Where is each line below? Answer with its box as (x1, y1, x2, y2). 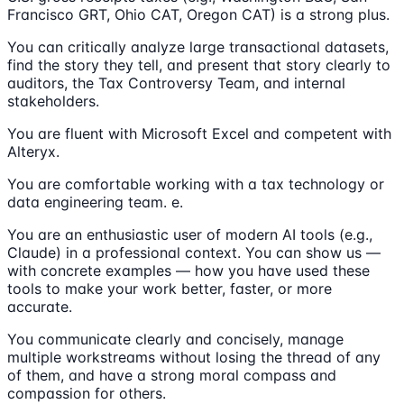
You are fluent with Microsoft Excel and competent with (7, 124, 391, 143)
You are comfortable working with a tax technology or (7, 175, 384, 194)
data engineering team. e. (7, 193, 183, 212)
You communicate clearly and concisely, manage (7, 330, 344, 349)
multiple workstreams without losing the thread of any (7, 348, 381, 367)
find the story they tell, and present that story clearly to (7, 56, 390, 75)
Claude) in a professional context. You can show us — (7, 243, 381, 262)
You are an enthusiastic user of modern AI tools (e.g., (7, 225, 372, 244)
